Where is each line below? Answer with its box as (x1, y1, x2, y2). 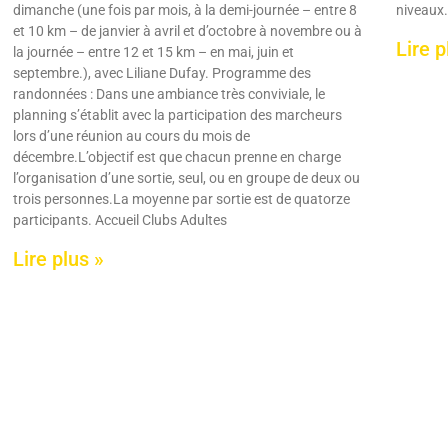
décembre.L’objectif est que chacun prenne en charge (12, 149, 341, 166)
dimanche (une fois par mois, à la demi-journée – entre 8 (12, 2, 357, 19)
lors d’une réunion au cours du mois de (12, 128, 250, 145)
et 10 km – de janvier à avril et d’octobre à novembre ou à (12, 23, 362, 40)
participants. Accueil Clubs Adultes (12, 212, 227, 229)
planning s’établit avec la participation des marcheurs (12, 107, 342, 124)
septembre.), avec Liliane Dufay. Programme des (12, 65, 311, 82)
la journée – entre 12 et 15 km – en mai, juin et (12, 44, 294, 61)
